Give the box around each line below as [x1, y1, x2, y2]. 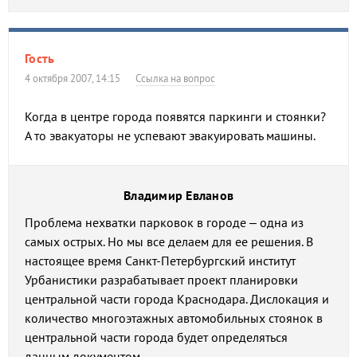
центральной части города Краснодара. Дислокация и [25, 291, 329, 307]
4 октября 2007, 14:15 [30, 72, 120, 85]
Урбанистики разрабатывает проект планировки [25, 272, 298, 288]
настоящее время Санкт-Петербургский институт [25, 253, 296, 269]
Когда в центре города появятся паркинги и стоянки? [25, 108, 326, 124]
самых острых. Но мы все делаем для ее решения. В [25, 233, 313, 249]
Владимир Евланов [124, 187, 233, 203]
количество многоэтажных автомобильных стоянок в [25, 310, 323, 326]
